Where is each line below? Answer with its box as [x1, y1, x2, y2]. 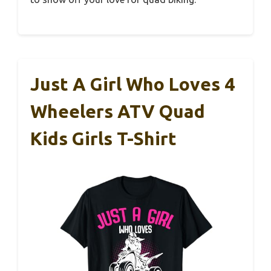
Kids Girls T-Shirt [30, 128, 177, 149]
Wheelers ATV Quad [30, 101, 205, 122]
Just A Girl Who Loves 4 [30, 74, 235, 94]
